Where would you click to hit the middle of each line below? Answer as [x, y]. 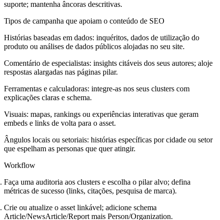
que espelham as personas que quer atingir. [70, 148]
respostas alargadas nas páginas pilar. [61, 72]
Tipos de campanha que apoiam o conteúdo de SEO [84, 21]
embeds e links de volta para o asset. [60, 123]
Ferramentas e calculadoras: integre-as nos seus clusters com [97, 88]
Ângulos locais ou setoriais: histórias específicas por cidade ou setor [108, 139]
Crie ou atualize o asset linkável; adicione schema [80, 207]
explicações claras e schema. [48, 97]
